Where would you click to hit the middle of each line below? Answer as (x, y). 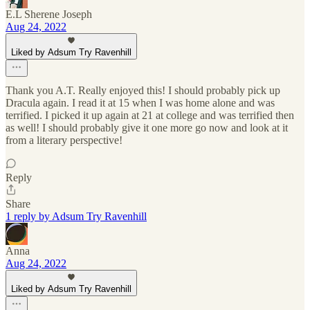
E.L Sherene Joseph (49, 15)
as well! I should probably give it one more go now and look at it (147, 128)
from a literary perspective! (64, 140)
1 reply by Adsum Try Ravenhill (76, 217)
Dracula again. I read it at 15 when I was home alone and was (140, 103)
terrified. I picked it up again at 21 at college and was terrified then (150, 116)
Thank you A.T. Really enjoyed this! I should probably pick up (143, 91)
